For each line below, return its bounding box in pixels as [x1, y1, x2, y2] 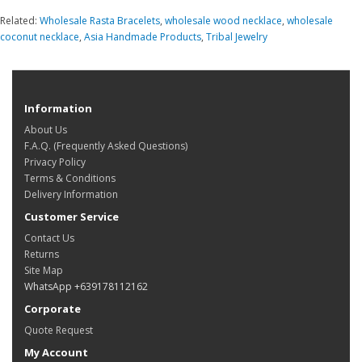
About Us [24, 123, 67, 137]
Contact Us [24, 231, 74, 246]
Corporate [24, 301, 81, 317]
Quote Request [24, 323, 93, 338]
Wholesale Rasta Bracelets [40, 14, 160, 28]
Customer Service [24, 209, 119, 225]
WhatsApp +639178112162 [24, 280, 148, 294]
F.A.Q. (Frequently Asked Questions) [24, 139, 187, 154]
